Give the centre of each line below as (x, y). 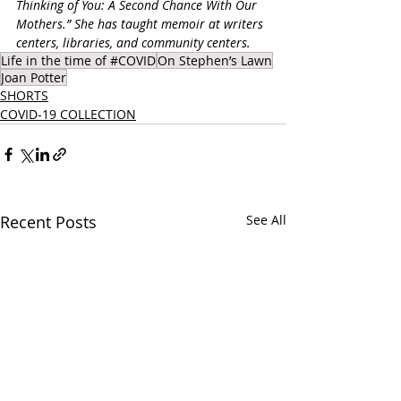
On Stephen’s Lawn (215, 61)
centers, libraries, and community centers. (133, 43)
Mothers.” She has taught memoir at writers (141, 24)
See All (266, 220)
